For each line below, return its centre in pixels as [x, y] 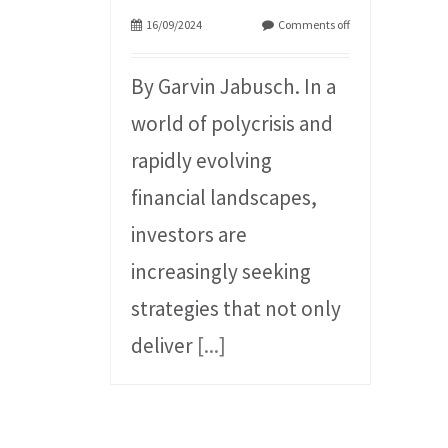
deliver [164, 346]
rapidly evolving [202, 161]
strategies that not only [236, 309]
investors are [189, 235]
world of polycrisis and [232, 124]
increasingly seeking [221, 272]
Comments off [314, 25]
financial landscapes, [224, 198]
